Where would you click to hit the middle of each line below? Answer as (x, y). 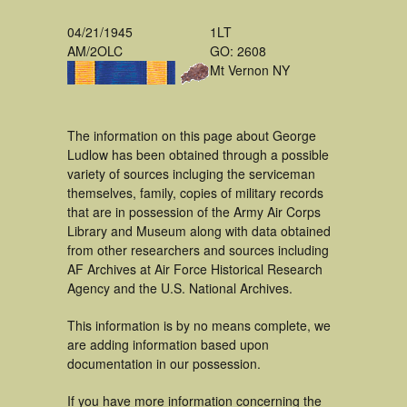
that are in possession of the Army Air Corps (194, 212)
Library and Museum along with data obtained (199, 231)
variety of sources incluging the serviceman (191, 174)
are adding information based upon (168, 344)
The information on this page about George (192, 135)
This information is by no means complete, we (199, 325)
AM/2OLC (95, 51)
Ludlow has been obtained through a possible (198, 154)
